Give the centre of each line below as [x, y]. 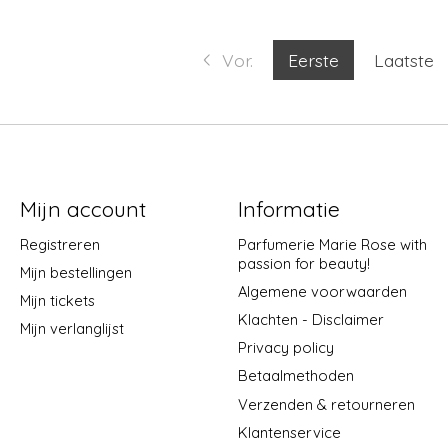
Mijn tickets [57, 301]
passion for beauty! [303, 263]
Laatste [404, 59]
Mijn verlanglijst [71, 329]
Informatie [288, 208]
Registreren [59, 244]
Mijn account [82, 208]
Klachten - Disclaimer [310, 320]
